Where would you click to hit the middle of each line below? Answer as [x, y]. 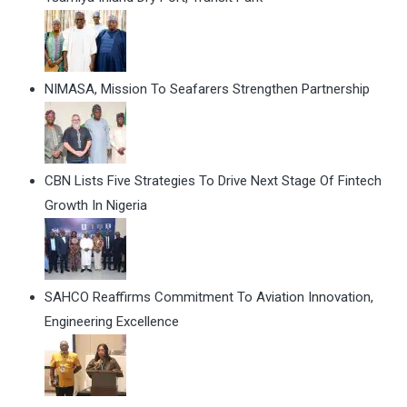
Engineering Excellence [112, 322]
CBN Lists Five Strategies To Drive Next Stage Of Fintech [213, 181]
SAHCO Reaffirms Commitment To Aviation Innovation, [209, 298]
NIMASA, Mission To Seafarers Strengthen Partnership [207, 89]
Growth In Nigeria [96, 206]
